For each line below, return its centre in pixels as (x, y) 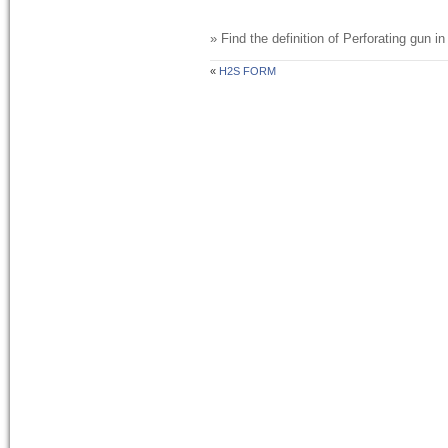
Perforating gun (387, 39)
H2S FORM (247, 71)
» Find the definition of (276, 39)
